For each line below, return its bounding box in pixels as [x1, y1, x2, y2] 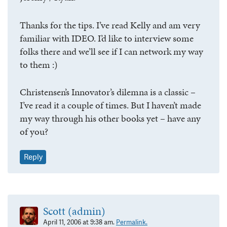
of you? [20, 125, 48, 139]
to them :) [20, 57, 58, 71]
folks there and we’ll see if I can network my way [20, 44, 203, 58]
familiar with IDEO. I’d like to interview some [20, 31, 194, 45]
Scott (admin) [43, 203, 105, 219]
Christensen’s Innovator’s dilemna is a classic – [20, 85, 196, 99]
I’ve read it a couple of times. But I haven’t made [20, 98, 201, 112]
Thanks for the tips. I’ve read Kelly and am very [20, 18, 200, 32]
